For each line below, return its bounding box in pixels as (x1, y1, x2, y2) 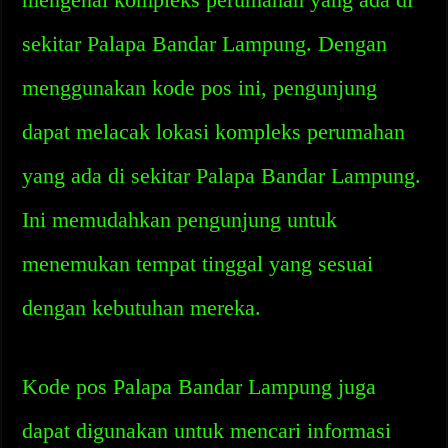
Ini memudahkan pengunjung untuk (22, 207, 338, 232)
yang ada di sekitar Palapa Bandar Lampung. (22, 163, 422, 188)
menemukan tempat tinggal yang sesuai (22, 251, 374, 276)
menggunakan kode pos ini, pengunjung (22, 75, 378, 100)
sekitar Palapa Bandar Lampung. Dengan (22, 31, 388, 56)
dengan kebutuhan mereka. (22, 295, 262, 320)
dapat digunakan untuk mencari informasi (22, 418, 392, 443)
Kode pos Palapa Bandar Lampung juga (22, 374, 377, 399)
